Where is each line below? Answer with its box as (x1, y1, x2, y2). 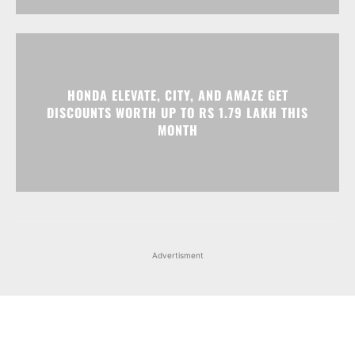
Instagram (192, 290, 236, 305)
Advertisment (151, 148, 204, 158)
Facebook (95, 290, 138, 305)
